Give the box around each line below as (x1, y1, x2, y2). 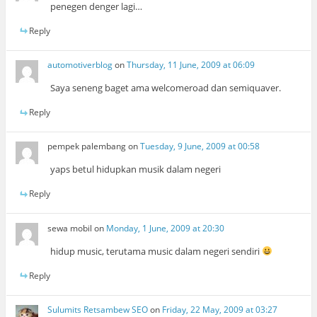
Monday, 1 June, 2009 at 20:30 (106, 221, 225, 234)
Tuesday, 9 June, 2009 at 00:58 (140, 140, 260, 153)
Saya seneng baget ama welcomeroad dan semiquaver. (50, 81, 282, 95)
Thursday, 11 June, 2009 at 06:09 (127, 59, 255, 71)
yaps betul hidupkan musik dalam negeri (50, 163, 221, 176)
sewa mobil (47, 221, 93, 234)
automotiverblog (47, 59, 113, 71)
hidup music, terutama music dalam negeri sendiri (50, 244, 263, 258)
